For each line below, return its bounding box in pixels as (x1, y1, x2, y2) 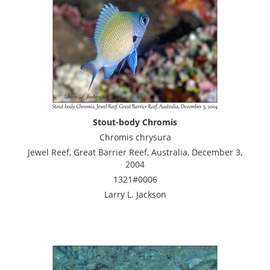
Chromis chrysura (99, 131, 171, 143)
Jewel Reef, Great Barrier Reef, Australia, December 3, (28, 146, 242, 158)
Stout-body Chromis (93, 116, 177, 128)
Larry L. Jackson (104, 188, 166, 200)
